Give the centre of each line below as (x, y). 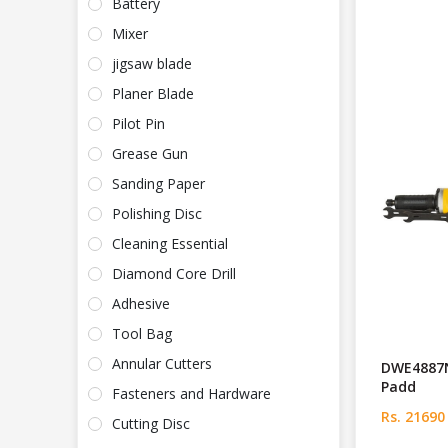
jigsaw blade (152, 64)
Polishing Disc (157, 214)
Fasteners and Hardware (191, 394)
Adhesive (141, 304)
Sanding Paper (158, 184)
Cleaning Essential (170, 244)
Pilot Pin (138, 124)
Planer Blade (153, 94)
